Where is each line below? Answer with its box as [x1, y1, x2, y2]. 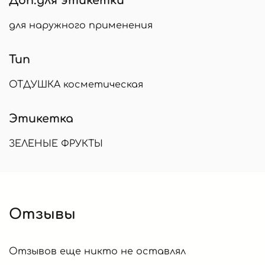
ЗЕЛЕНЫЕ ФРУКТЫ [9, 138, 103, 149]
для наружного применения [9, 20, 153, 31]
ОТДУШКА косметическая [9, 79, 143, 90]
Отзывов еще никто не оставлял [9, 245, 186, 257]
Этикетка [9, 112, 73, 125]
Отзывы [9, 206, 76, 222]
